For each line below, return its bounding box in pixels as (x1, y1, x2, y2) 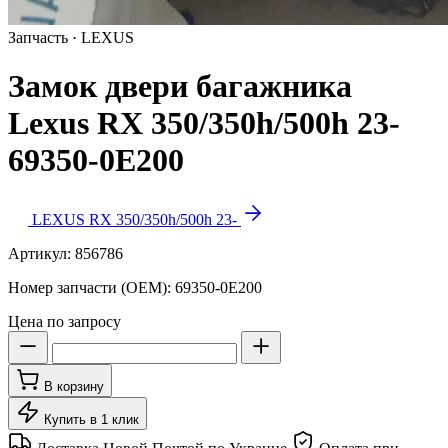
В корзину (44, 378, 104, 394)
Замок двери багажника (8, 68, 352, 105)
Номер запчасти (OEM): (8, 278, 175, 296)
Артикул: (8, 244, 75, 262)
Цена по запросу (8, 312, 121, 330)
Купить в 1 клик (44, 411, 139, 427)
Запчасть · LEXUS (8, 29, 134, 46)
